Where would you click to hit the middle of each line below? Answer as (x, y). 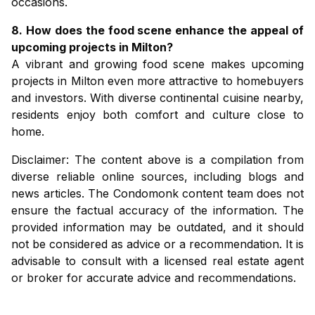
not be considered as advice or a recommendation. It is (157, 244)
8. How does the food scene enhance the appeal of (157, 31)
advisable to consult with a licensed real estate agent (157, 261)
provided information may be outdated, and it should (157, 227)
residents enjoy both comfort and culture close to (157, 115)
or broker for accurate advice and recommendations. (154, 278)
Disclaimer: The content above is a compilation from (157, 160)
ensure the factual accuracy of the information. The (157, 211)
